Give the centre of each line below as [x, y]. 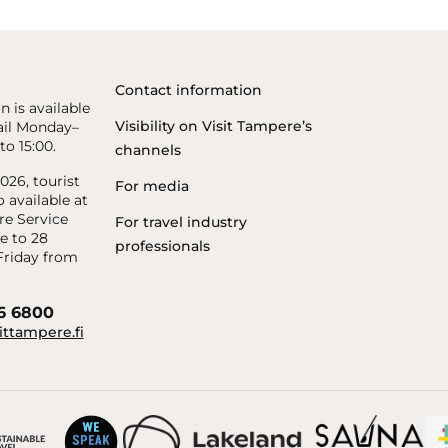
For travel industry [181, 222]
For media [152, 186]
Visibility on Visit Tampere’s [214, 126]
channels [148, 150]
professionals [163, 246]
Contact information [189, 90]
